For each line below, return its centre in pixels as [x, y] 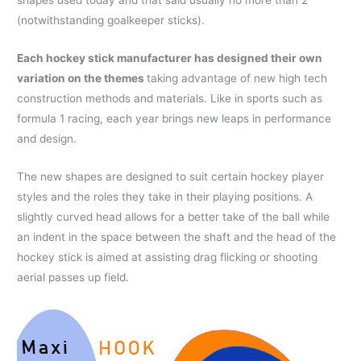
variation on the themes [82, 79]
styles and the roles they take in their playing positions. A [165, 196]
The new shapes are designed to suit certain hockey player [171, 176]
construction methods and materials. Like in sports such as [170, 99]
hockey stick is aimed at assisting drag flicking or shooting [168, 257]
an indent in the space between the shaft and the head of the [177, 237]
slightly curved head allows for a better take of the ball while [174, 216]
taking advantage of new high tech [237, 79]
